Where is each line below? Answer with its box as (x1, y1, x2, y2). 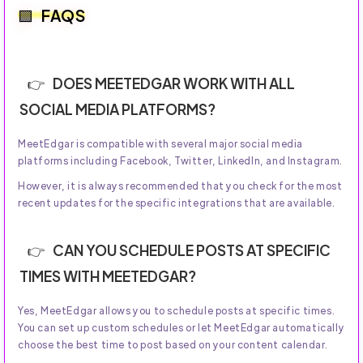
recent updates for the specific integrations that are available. (18, 196, 335, 210)
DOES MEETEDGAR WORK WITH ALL (53, 74, 295, 93)
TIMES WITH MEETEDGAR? (19, 267, 196, 286)
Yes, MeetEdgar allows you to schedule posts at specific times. (18, 304, 335, 318)
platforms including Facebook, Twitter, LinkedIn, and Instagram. (18, 154, 343, 168)
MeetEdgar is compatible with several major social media (18, 137, 304, 151)
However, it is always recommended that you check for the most (18, 179, 343, 193)
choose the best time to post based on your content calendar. (18, 338, 329, 352)
